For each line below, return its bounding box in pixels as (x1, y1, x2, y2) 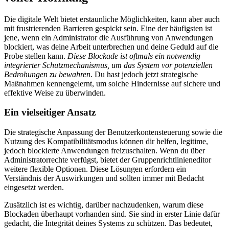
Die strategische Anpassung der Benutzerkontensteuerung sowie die (4, 128, 222, 136)
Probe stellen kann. (4, 51, 67, 60)
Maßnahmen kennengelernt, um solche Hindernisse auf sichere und (4, 79, 220, 88)
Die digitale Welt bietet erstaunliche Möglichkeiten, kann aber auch (4, 14, 220, 24)
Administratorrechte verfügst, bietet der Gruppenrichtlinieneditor (4, 155, 211, 164)
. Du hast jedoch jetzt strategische (90, 70, 198, 79)
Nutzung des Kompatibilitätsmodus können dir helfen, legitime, (4, 137, 208, 146)
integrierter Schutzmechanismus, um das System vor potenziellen (4, 60, 213, 70)
